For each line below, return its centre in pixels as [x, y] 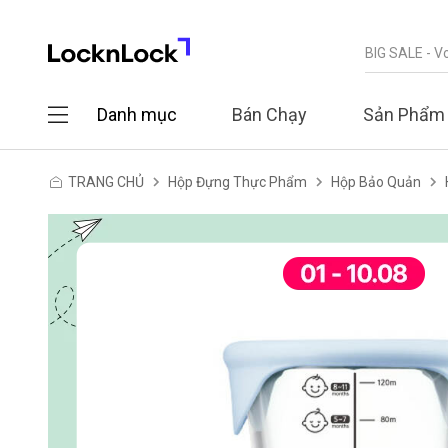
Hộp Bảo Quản [376, 182]
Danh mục [137, 114]
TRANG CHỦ [106, 182]
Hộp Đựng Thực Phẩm [237, 182]
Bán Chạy [269, 114]
